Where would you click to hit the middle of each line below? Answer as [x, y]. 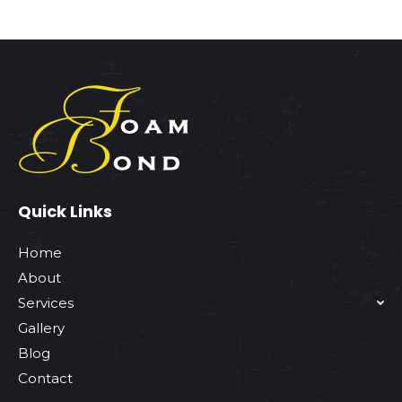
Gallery [41, 328]
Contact [45, 378]
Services [46, 302]
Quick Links [65, 211]
